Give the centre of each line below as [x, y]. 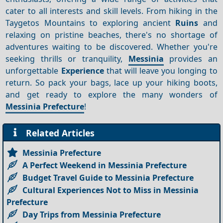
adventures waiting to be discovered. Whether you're [111, 47]
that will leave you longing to [161, 70]
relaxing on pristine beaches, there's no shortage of [111, 35]
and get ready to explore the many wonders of [111, 94]
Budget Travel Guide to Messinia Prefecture [108, 177]
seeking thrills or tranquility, [67, 58]
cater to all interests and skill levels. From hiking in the [111, 11]
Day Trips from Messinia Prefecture [92, 214]
